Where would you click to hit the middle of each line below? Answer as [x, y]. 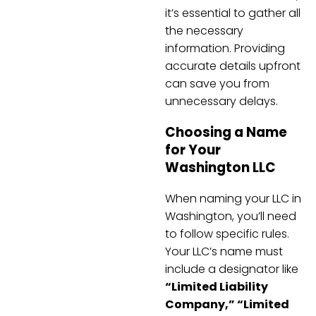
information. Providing [225, 49]
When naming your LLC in [233, 198]
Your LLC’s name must [224, 251]
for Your [193, 150]
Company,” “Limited [227, 304]
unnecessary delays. [221, 102]
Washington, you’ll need [231, 216]
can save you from [217, 84]
